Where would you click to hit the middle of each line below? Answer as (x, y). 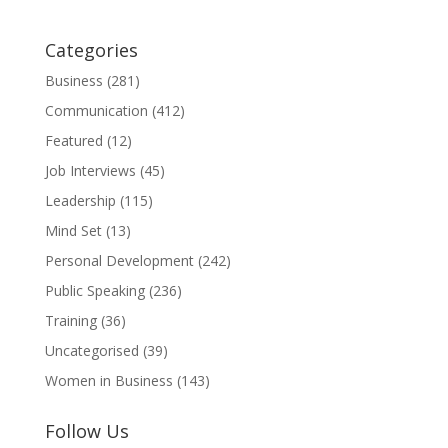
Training (70, 321)
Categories (91, 50)
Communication (96, 111)
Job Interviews (90, 171)
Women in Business (108, 381)
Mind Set (73, 231)
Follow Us (86, 431)
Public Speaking (94, 291)
